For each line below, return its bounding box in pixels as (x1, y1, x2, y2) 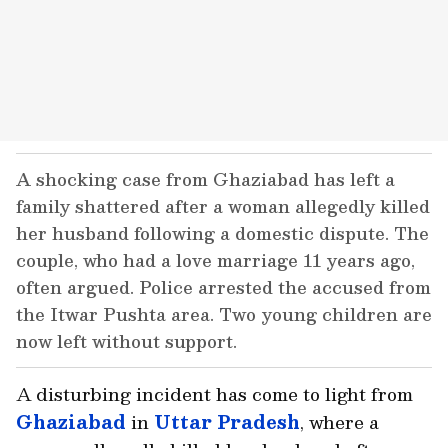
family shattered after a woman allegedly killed (16, 192, 430, 220)
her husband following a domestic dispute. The (16, 219, 429, 247)
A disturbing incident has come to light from (16, 379, 413, 408)
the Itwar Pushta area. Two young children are (16, 300, 432, 328)
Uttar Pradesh (154, 407, 300, 436)
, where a (300, 407, 379, 436)
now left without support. (16, 327, 237, 355)
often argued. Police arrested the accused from (16, 273, 431, 301)
